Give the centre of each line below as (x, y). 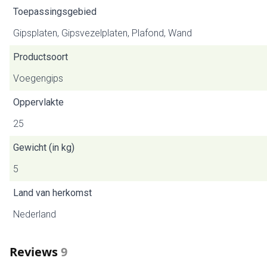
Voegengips (38, 78)
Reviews (34, 252)
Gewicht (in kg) (44, 148)
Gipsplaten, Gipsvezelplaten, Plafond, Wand (103, 33)
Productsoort (41, 57)
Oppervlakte (38, 102)
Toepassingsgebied (55, 12)
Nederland (35, 214)
